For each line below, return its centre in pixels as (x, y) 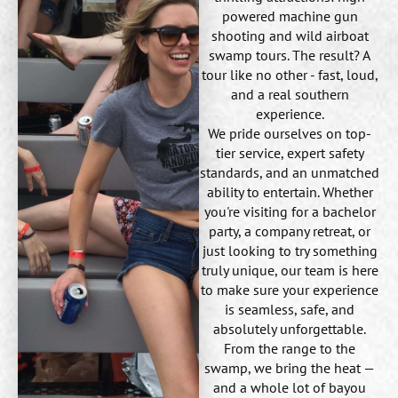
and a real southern (290, 94)
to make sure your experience (290, 289)
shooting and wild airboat (290, 35)
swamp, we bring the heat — (290, 367)
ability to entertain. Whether (290, 191)
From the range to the (290, 348)
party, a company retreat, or (290, 231)
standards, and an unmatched (290, 172)
